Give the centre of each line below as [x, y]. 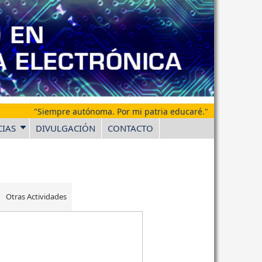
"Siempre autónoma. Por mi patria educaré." [121, 111]
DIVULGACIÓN [65, 128]
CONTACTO [130, 128]
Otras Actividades [37, 196]
